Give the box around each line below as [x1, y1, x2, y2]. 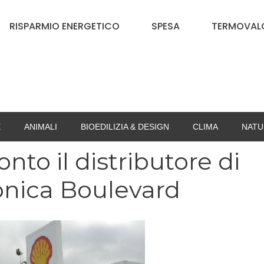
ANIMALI [24, 122, 57, 131]
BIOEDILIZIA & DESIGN [81, 122, 169, 131]
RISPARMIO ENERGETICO [9, 19, 120, 33]
